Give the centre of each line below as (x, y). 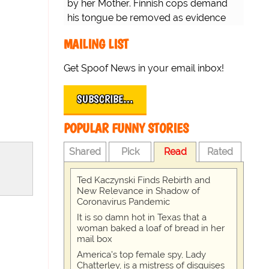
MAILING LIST (96, 44)
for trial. (84, 32)
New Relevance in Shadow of (138, 191)
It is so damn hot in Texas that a (142, 218)
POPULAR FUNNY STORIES (126, 128)
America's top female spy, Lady (141, 255)
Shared (85, 152)
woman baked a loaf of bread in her (151, 228)
